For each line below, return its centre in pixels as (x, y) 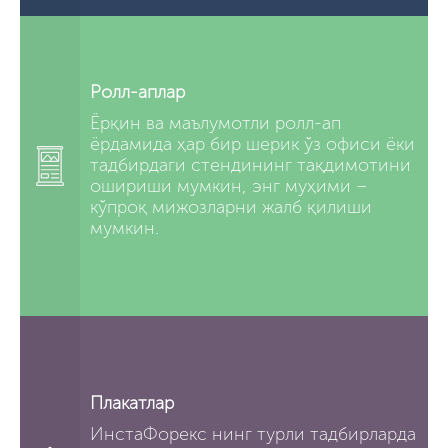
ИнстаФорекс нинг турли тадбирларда (253, 433)
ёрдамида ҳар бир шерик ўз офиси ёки (252, 144)
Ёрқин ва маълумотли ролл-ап (215, 123)
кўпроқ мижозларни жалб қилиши (231, 207)
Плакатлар (132, 402)
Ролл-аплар (137, 92)
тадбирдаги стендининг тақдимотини (250, 165)
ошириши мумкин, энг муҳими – (228, 186)
